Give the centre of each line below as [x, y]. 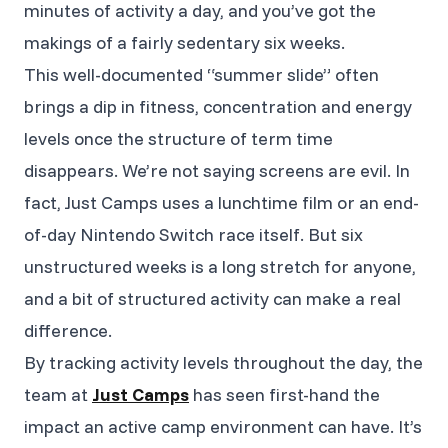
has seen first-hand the [284, 394]
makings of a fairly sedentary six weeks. [184, 42]
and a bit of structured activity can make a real [212, 298]
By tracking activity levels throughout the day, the [223, 362]
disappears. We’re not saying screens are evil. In [217, 170]
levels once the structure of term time [178, 138]
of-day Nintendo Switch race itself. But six [193, 234]
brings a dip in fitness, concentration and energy [218, 106]
